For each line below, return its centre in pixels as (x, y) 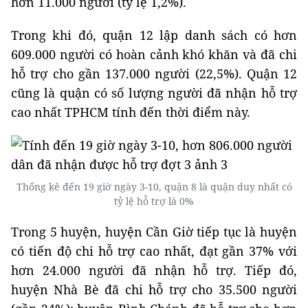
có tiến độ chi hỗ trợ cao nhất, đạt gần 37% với (154, 251)
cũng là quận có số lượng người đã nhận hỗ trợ (154, 93)
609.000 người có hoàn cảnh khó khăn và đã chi (154, 54)
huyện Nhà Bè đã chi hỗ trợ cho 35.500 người (154, 289)
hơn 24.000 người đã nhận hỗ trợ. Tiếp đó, (154, 270)
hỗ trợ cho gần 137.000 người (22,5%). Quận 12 (154, 74)
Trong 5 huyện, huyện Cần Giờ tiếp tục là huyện (154, 232)
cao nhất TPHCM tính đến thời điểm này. (131, 112)
